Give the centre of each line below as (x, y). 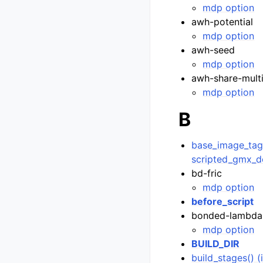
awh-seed (213, 50)
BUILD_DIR (216, 244)
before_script (223, 201)
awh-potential (222, 22)
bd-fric (207, 173)
